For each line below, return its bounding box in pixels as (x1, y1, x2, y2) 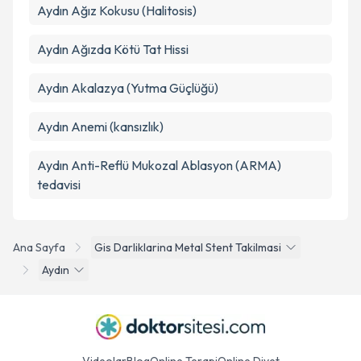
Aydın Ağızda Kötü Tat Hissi (37, 41, 189, 57)
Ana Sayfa (13, 240, 65, 255)
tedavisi (37, 176, 81, 193)
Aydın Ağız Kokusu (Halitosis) (37, 2, 197, 19)
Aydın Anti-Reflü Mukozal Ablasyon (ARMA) (37, 157, 281, 173)
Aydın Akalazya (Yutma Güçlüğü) (37, 80, 218, 96)
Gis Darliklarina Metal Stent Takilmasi (94, 240, 281, 255)
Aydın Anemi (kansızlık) (37, 118, 164, 135)
